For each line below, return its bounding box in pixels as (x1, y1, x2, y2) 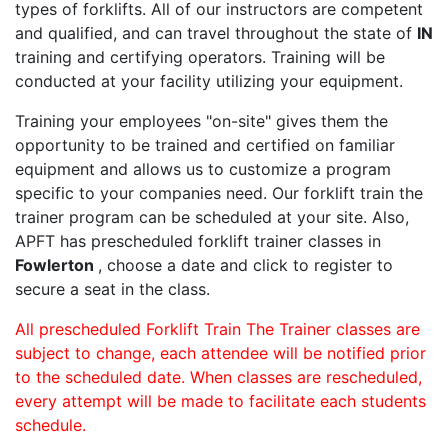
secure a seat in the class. (15, 279, 210, 300)
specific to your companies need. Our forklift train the (15, 183, 423, 204)
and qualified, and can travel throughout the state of (15, 23, 417, 44)
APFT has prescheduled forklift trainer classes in (15, 231, 381, 252)
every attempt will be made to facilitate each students (15, 391, 426, 412)
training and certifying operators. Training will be (15, 47, 385, 68)
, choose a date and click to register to (98, 255, 393, 276)
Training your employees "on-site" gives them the (15, 111, 388, 132)
